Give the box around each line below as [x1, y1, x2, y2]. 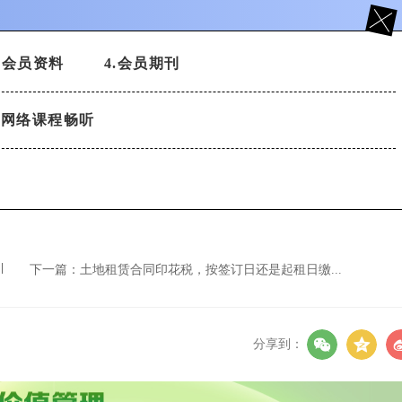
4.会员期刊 [103, 56, 180, 71]
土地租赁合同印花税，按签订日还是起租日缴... [80, 263, 342, 276]
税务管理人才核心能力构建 [205, 17, 335, 30]
